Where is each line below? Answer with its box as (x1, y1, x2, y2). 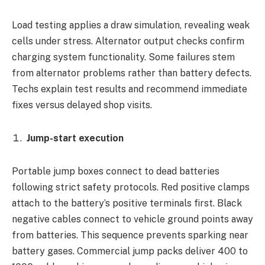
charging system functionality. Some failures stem (12, 51, 235, 63)
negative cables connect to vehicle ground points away (12, 213, 253, 225)
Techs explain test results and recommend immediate (12, 83, 247, 95)
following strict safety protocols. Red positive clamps (12, 181, 250, 193)
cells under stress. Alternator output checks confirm (12, 35, 244, 47)
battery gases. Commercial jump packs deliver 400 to (12, 245, 248, 257)
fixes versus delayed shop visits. (12, 99, 152, 111)
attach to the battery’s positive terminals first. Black (12, 197, 242, 209)
